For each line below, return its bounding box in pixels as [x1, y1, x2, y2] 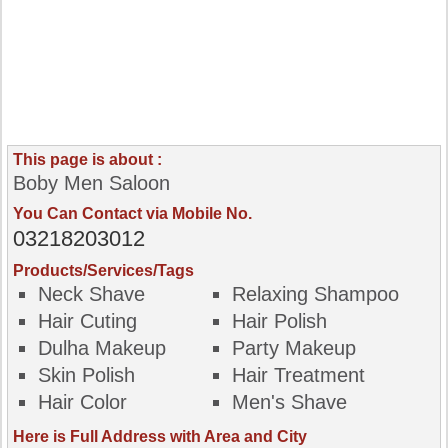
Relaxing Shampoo [231, 283, 399, 305]
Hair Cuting [38, 310, 137, 332]
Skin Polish [38, 364, 135, 386]
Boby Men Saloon [13, 172, 170, 194]
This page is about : [13, 151, 162, 168]
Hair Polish [231, 310, 327, 332]
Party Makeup [231, 337, 356, 359]
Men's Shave [231, 391, 347, 413]
